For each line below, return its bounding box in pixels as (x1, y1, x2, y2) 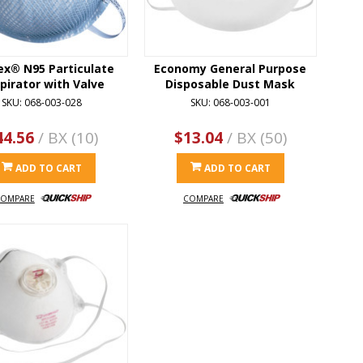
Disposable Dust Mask (165, 75, 296, 92)
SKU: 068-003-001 (190, 95, 271, 109)
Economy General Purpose (154, 60, 307, 76)
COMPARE (182, 192, 224, 204)
